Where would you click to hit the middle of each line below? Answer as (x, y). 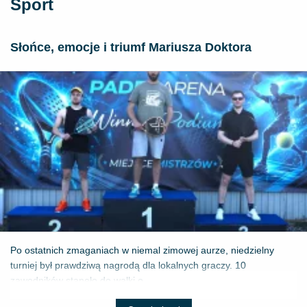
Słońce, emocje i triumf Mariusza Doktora (131, 48)
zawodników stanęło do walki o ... (82, 281)
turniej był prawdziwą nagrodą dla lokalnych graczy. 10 (128, 266)
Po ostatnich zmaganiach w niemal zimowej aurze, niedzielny (142, 250)
